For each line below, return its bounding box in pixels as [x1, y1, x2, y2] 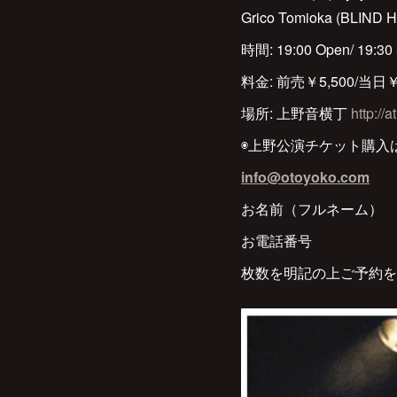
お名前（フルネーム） [241, 198, 383, 219]
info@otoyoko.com [241, 167, 370, 187]
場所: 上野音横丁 [241, 103, 351, 123]
